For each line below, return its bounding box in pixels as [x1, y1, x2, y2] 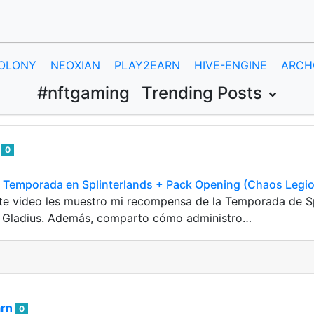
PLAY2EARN [114, 58, 180, 72]
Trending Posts [142, 83, 266, 103]
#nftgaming [37, 83, 130, 103]
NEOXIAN [50, 58, 100, 72]
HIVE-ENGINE [194, 58, 267, 72]
